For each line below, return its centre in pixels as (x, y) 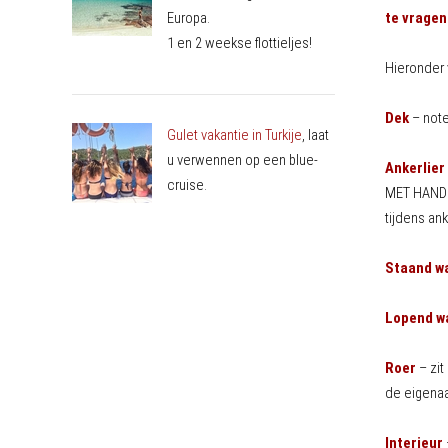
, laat (315, 134)
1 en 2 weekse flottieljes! (239, 42)
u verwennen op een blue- (242, 159)
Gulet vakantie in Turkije (234, 134)
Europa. (188, 17)
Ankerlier (414, 167)
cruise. (186, 184)
